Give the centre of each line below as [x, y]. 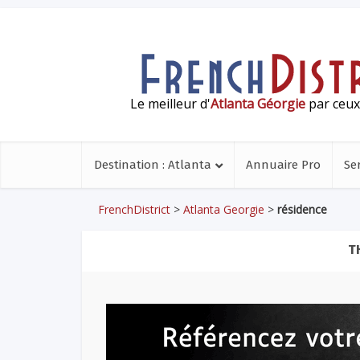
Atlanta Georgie [224, 209]
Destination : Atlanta [153, 165]
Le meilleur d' [170, 103]
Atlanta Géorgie [258, 103]
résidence [302, 209]
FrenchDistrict [134, 209]
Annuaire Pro [283, 165]
